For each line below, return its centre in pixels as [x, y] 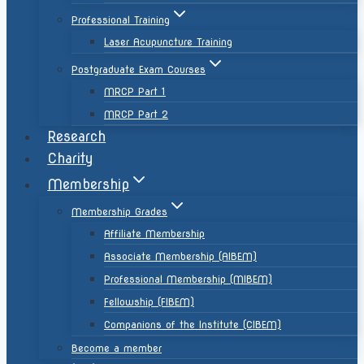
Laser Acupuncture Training [168, 42]
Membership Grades [119, 212]
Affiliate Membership [154, 234]
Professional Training [121, 20]
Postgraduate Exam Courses [139, 69]
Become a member [117, 348]
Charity [71, 158]
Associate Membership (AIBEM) [180, 256]
